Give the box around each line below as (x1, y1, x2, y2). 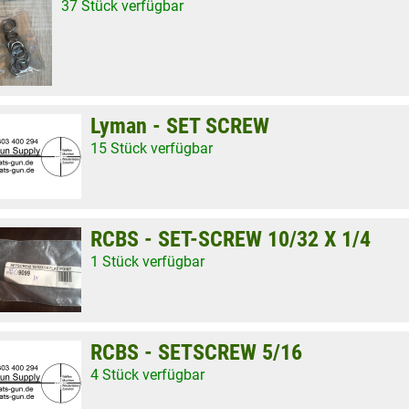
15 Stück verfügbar (90, 140, 213, 157)
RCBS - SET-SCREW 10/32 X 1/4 (90, 226, 371, 252)
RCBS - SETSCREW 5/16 (90, 340, 302, 365)
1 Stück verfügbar (90, 253, 204, 270)
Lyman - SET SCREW (90, 113, 269, 139)
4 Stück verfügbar (90, 366, 204, 383)
